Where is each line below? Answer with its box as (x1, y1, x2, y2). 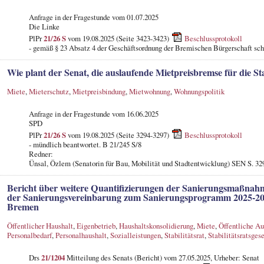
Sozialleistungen (110, 229, 161, 240)
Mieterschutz (28, 85, 69, 97)
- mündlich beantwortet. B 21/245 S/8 (28, 138, 141, 150)
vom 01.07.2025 (111, 11, 159, 22)
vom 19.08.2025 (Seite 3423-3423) (65, 32, 171, 44)
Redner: (28, 148, 53, 159)
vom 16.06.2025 (111, 108, 159, 119)
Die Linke (28, 21, 60, 32)
